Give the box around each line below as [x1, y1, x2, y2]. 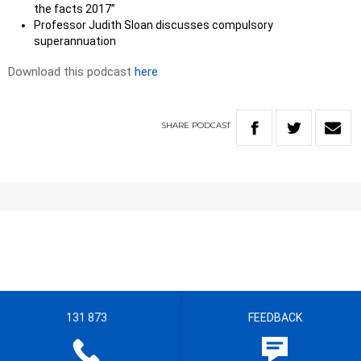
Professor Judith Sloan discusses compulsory [34, 19, 273, 32]
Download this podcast [8, 64, 135, 80]
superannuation [34, 35, 116, 48]
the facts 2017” [34, 2, 115, 16]
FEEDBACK [247, 311, 302, 325]
